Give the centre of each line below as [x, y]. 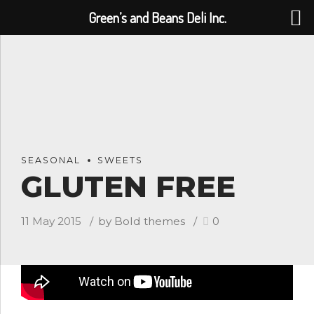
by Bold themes [142, 221]
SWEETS [120, 160]
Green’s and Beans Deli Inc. [157, 18]
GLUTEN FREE [128, 187]
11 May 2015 [51, 221]
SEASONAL [51, 160]
